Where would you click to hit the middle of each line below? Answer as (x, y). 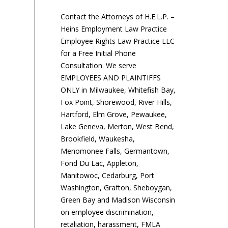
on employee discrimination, (107, 212)
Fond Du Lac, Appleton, (99, 163)
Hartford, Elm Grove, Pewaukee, (113, 114)
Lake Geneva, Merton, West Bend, (117, 126)
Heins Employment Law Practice (113, 29)
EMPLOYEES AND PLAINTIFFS (110, 78)
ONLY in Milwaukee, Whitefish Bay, (118, 90)
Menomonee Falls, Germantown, (115, 151)
